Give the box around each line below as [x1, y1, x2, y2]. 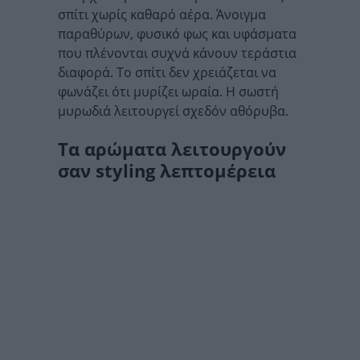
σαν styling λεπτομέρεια [58, 158, 276, 182]
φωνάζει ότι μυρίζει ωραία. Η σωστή [58, 83, 279, 100]
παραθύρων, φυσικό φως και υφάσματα [58, 25, 297, 43]
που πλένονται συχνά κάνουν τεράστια [58, 44, 297, 62]
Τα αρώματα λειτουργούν [58, 137, 286, 161]
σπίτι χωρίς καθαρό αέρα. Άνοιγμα [58, 6, 266, 23]
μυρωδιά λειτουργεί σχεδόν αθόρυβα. [58, 102, 288, 120]
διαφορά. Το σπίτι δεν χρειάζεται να [58, 63, 276, 81]
